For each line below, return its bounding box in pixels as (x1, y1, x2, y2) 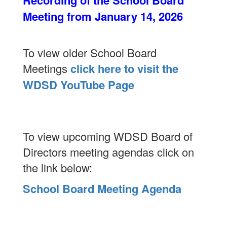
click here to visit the (67, 60, 178, 77)
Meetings (23, 60, 67, 76)
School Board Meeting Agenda (23, 180, 181, 197)
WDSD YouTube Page (23, 77, 134, 93)
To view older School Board (23, 45, 157, 60)
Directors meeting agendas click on (23, 144, 194, 160)
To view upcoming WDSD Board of (23, 128, 193, 144)
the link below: (23, 160, 92, 175)
